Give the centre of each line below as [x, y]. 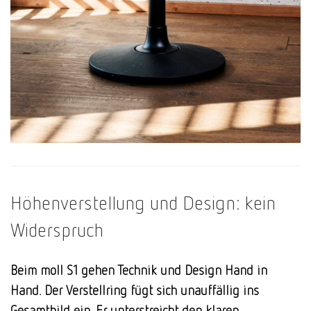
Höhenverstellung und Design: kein [143, 202]
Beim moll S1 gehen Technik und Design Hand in [139, 270]
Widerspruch [57, 229]
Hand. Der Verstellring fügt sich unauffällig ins [135, 290]
